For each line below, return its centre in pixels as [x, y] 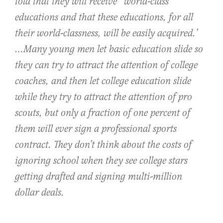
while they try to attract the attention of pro [104, 98]
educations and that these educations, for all [104, 18]
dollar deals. [40, 193]
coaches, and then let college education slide [103, 82]
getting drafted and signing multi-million [99, 177]
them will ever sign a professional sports [96, 129]
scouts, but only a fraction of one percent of [103, 113]
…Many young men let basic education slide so [109, 50]
